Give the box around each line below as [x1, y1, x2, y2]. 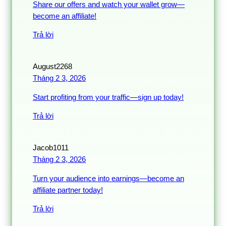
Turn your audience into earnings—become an [33, 174, 184, 183]
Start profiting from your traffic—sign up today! [33, 93, 184, 101]
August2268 [33, 63, 72, 71]
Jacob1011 [33, 144, 69, 152]
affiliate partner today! [33, 186, 103, 194]
